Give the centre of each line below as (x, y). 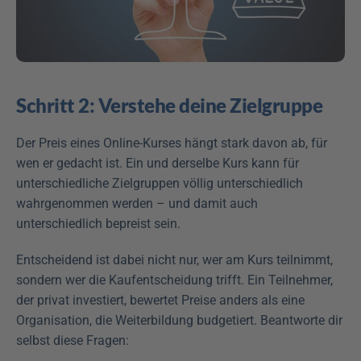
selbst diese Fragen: (73, 340)
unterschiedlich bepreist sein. (98, 223)
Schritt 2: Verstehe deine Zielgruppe (169, 105)
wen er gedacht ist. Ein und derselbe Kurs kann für (158, 163)
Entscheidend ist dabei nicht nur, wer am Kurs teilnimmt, (174, 259)
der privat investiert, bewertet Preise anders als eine (160, 300)
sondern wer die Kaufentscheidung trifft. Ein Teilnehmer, (174, 280)
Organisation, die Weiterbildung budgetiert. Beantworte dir (179, 320)
